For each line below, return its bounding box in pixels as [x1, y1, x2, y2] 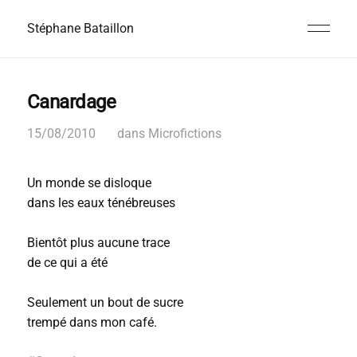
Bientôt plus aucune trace [26, 235, 170, 250]
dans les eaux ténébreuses [26, 195, 175, 210]
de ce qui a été [26, 255, 108, 270]
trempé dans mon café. [26, 315, 157, 330]
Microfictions [147, 126, 222, 141]
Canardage [26, 91, 116, 113]
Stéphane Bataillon [26, 21, 134, 36]
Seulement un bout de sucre [26, 295, 183, 310]
